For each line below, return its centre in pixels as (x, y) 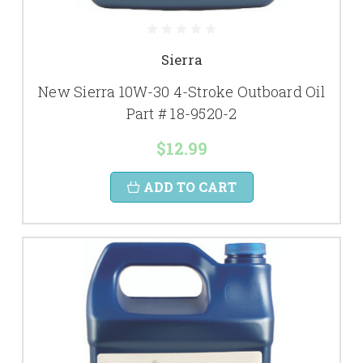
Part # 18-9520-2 (181, 113)
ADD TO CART (190, 187)
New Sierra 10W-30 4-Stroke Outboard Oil (181, 92)
